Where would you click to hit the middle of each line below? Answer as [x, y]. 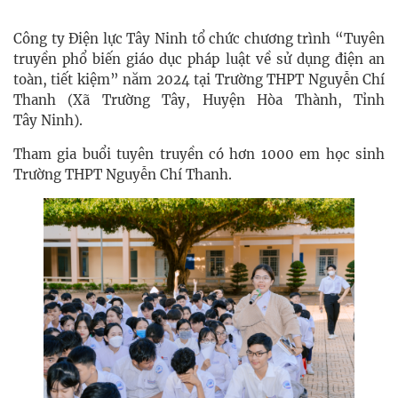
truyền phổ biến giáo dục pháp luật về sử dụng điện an [199, 60]
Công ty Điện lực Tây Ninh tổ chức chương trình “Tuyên [199, 39]
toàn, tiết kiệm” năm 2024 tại [112, 80]
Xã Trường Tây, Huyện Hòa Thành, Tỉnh [229, 100]
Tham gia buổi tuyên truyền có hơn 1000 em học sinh [199, 155]
